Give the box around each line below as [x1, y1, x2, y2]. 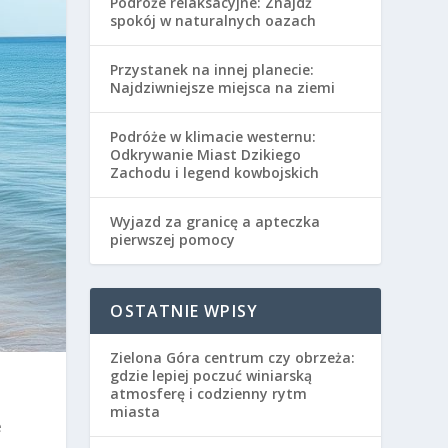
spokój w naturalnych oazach [110, 11, 317, 30]
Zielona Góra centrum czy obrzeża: [110, 348, 356, 367]
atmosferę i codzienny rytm [110, 384, 308, 403]
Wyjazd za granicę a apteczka [110, 212, 321, 231]
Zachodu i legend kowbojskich [110, 163, 320, 182]
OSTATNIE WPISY [110, 300, 259, 322]
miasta [110, 402, 161, 421]
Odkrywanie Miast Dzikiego [110, 145, 302, 164]
